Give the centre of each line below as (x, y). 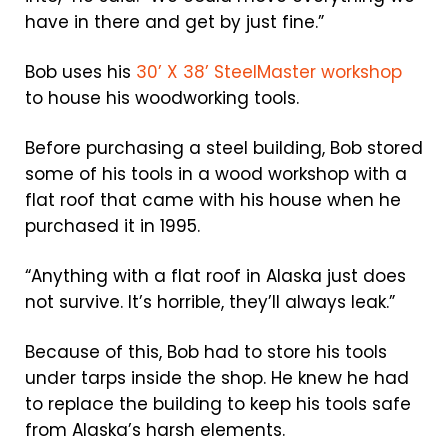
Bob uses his (80, 72)
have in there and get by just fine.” (174, 22)
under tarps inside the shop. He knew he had (217, 378)
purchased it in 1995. (112, 226)
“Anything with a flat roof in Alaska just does (215, 276)
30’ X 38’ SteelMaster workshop (269, 72)
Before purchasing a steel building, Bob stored (224, 148)
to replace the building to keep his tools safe (218, 404)
